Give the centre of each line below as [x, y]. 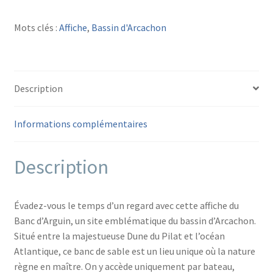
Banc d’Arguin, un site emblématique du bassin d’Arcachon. [135, 221]
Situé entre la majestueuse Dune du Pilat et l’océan [119, 236]
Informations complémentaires [80, 123]
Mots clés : [36, 27]
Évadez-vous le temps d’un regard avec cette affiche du [126, 206]
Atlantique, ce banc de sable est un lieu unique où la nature [134, 251]
